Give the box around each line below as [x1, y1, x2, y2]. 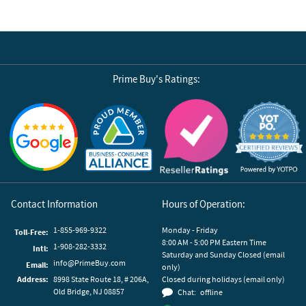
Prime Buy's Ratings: [113, 72, 201, 85]
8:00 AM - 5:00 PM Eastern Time [162, 236, 267, 247]
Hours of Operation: [162, 197, 246, 210]
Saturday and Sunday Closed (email [162, 249, 286, 260]
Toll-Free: [14, 226, 48, 237]
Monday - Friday [162, 224, 219, 235]
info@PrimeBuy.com [53, 257, 126, 268]
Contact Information [11, 197, 98, 210]
